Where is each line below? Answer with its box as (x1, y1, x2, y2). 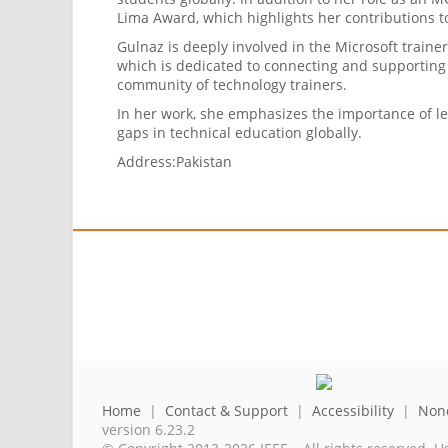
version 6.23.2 (102, 420, 195, 440)
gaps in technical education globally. (117, 123, 362, 143)
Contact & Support (165, 401, 288, 421)
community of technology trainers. (117, 75, 347, 95)
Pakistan (176, 152, 232, 172)
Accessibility (312, 401, 394, 421)
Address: (117, 152, 176, 172)
